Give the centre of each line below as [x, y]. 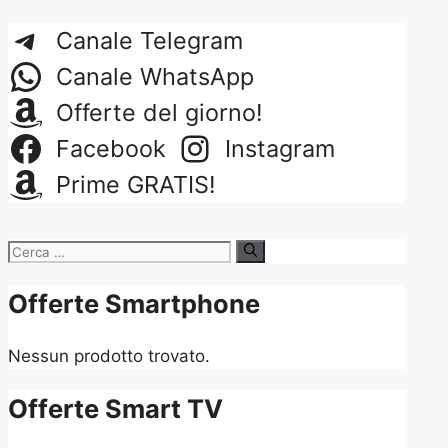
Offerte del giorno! [159, 112]
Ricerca [36, 249]
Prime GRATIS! [135, 184]
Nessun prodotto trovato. [109, 355]
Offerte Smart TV [115, 409]
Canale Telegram [149, 40]
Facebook [110, 148]
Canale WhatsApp [154, 76]
